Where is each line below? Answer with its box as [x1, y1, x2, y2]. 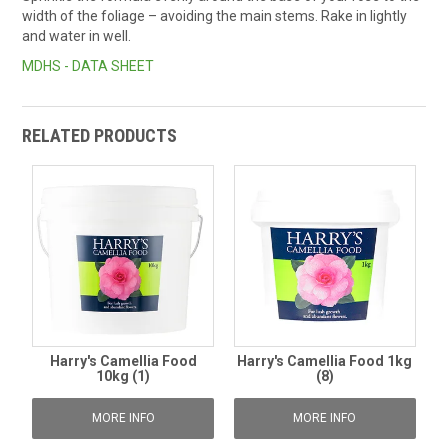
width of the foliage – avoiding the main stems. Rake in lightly [22, 8, 408, 24]
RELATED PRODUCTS [22, 125, 178, 147]
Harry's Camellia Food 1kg [237, 352, 413, 369]
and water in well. [22, 28, 132, 44]
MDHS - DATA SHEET [22, 58, 155, 74]
